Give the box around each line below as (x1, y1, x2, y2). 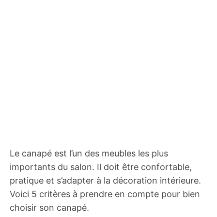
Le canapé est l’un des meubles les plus (10, 148, 168, 158)
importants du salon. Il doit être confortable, (10, 162, 192, 172)
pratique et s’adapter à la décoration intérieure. (10, 175, 201, 186)
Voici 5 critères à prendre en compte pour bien (10, 189, 200, 199)
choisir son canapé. (10, 202, 89, 213)
